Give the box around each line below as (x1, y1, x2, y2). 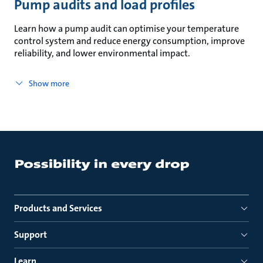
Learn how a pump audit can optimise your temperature (14, 22, 239, 35)
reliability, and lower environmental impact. (14, 47, 190, 59)
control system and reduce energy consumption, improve (14, 35, 245, 47)
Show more (28, 78, 69, 89)
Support (14, 228, 47, 241)
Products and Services (14, 202, 102, 214)
